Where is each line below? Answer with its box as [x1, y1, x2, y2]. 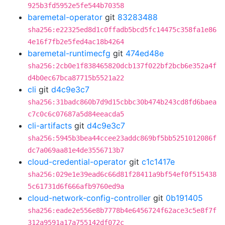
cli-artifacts [28, 121, 72, 131]
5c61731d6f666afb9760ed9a [28, 182, 124, 190]
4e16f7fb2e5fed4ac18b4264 [28, 38, 124, 46]
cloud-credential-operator [28, 157, 127, 167]
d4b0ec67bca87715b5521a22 [28, 74, 124, 82]
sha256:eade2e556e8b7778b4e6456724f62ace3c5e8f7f [28, 206, 216, 214]
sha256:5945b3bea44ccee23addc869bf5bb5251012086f [28, 134, 216, 142]
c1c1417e [142, 157, 175, 167]
